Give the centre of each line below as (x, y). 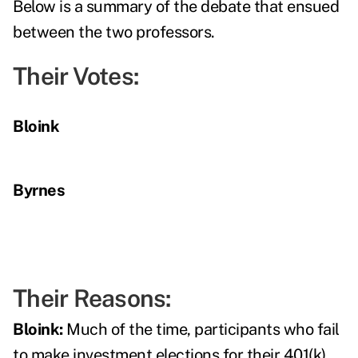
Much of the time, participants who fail (201, 330)
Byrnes (39, 191)
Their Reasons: (92, 298)
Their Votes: (76, 76)
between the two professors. (114, 32)
